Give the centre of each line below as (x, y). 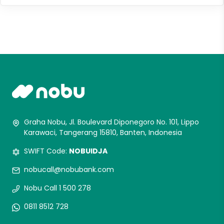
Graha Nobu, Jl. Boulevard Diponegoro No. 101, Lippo (111, 122)
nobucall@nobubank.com (69, 169)
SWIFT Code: (46, 151)
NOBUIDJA (88, 151)
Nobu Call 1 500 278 (57, 188)
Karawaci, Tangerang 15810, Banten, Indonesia (103, 132)
